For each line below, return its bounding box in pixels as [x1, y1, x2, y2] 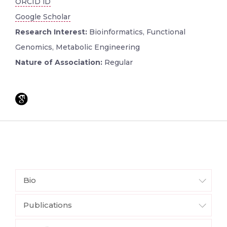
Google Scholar [15, 12, 70, 21]
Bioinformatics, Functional [87, 27, 185, 36]
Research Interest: [15, 27, 87, 36]
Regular [104, 57, 133, 67]
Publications [23, 200, 72, 210]
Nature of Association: [15, 57, 104, 67]
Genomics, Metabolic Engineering [15, 42, 140, 52]
